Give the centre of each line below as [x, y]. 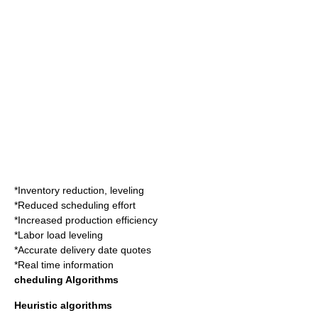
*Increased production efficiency [86, 220]
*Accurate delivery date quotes [83, 250]
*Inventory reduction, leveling [79, 190]
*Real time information [64, 265]
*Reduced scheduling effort [75, 205]
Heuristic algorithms [63, 305]
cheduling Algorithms [66, 280]
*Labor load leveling [59, 235]
